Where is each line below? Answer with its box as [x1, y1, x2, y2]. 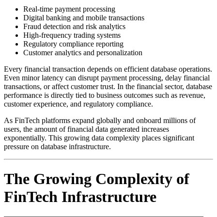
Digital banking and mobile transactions [23, 13, 144, 22]
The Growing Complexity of [4, 170, 189, 188]
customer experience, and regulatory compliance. [4, 99, 153, 108]
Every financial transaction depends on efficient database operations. [4, 64, 212, 73]
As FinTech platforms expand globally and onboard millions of [4, 116, 196, 124]
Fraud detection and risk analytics [23, 22, 125, 31]
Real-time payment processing [23, 4, 115, 13]
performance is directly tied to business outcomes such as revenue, [4, 91, 205, 99]
